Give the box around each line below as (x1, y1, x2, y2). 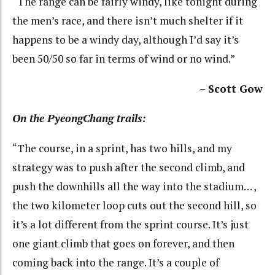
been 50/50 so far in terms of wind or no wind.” (12, 52, 235, 66)
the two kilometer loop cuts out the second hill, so (12, 198, 257, 212)
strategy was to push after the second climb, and (12, 160, 245, 174)
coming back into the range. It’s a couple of (12, 255, 219, 269)
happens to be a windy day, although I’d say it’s (12, 33, 239, 47)
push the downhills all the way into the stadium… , (12, 179, 256, 193)
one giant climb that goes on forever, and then (12, 236, 234, 250)
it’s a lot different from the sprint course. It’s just (12, 217, 249, 231)
